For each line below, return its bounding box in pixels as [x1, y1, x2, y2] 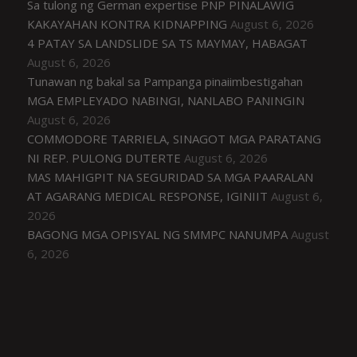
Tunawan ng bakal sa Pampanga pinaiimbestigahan [27, 73, 304, 89]
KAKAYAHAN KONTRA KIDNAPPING [27, 15, 228, 32]
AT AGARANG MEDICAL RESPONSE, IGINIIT [27, 187, 269, 204]
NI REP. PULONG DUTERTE [27, 149, 182, 166]
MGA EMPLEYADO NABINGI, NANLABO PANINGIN [27, 92, 305, 108]
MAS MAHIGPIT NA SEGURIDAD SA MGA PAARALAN [27, 168, 314, 185]
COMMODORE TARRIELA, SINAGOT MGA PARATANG [27, 130, 322, 147]
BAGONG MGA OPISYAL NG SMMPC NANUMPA [27, 226, 288, 242]
